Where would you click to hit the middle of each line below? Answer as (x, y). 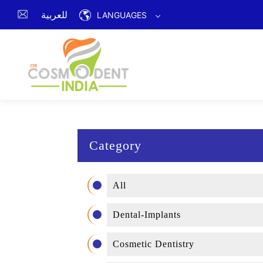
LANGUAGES (122, 15)
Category (115, 145)
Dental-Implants (147, 215)
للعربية (54, 15)
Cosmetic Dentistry (154, 244)
